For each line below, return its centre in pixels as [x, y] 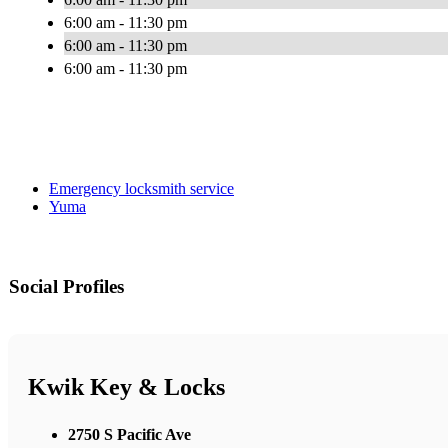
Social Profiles [66, 287]
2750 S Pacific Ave [129, 434]
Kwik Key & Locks [126, 387]
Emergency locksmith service [141, 189]
